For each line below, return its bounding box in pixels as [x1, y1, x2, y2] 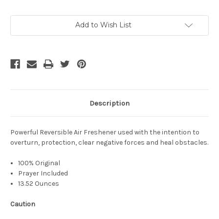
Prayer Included [18, 169, 68, 178]
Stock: [10, 25, 31, 33]
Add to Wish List [75, 21, 131, 30]
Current [10, 16, 35, 24]
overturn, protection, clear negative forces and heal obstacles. [10, 138, 208, 147]
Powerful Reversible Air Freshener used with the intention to [10, 128, 199, 137]
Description [89, 99, 130, 108]
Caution [10, 200, 35, 209]
